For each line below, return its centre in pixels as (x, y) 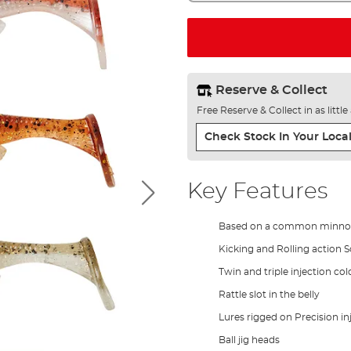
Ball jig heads (249, 340)
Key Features (257, 192)
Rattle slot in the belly (269, 294)
